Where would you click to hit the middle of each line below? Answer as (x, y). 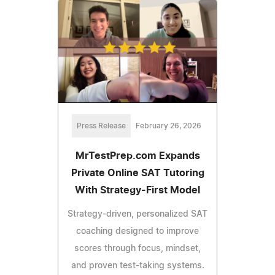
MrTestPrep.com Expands (137, 156)
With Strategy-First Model (137, 191)
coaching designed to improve (137, 232)
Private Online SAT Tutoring (137, 173)
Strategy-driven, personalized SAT (137, 215)
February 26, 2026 (168, 126)
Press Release (101, 126)
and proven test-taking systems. (137, 266)
